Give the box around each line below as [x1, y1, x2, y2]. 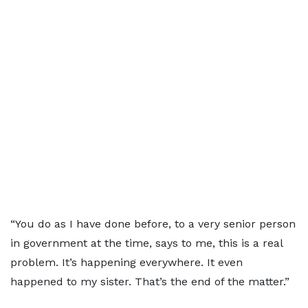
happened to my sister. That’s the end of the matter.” [10, 275, 289, 288]
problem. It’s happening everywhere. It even [10, 256, 243, 269]
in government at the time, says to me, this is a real [10, 236, 283, 250]
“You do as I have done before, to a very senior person [10, 217, 296, 230]
